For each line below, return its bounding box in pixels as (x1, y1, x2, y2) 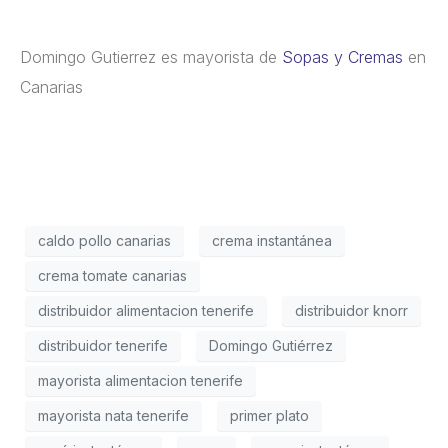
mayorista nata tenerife (38, 407, 189, 425)
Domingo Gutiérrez (209, 337, 333, 355)
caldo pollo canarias (38, 232, 171, 250)
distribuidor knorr (295, 302, 408, 320)
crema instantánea (212, 232, 332, 250)
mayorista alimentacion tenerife (38, 372, 243, 390)
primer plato (230, 407, 309, 425)
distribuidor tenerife (38, 337, 168, 355)
